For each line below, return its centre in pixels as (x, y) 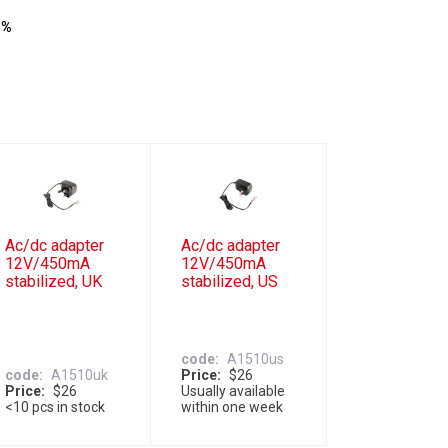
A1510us (255, 359)
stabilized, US (229, 282)
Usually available (233, 391)
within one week (232, 407)
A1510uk (79, 375)
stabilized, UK (53, 282)
